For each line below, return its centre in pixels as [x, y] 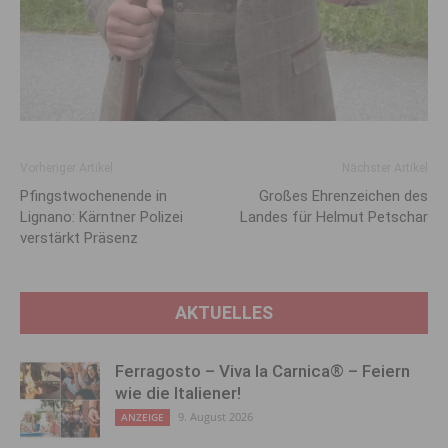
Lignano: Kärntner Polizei [101, 216]
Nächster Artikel [385, 167]
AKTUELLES [224, 312]
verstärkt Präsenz [79, 237]
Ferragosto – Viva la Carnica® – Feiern [262, 370]
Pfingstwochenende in [93, 195]
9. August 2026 [215, 416]
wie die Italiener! [178, 392]
